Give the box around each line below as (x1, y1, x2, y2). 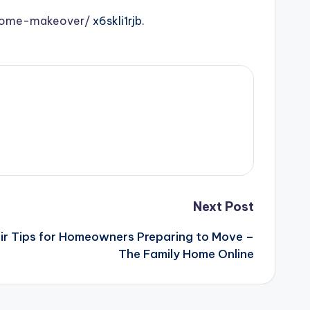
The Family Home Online (118, 246, 254, 262)
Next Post (193, 199, 254, 215)
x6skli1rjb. (90, 14, 145, 28)
